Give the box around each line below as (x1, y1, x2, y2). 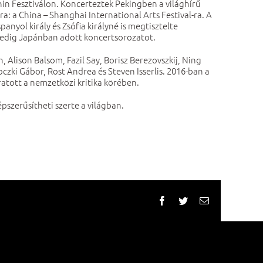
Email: (208, 195, 232, 205)
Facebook (166, 195, 203, 205)
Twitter (187, 195, 214, 205)
